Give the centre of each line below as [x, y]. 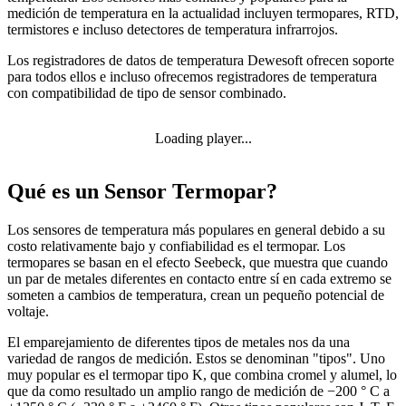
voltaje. [28, 312]
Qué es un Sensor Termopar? [142, 192]
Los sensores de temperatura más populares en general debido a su [196, 230]
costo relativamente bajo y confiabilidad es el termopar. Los [176, 246]
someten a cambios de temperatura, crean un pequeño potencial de [196, 295]
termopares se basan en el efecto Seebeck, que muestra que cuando [198, 263]
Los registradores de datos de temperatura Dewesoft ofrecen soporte [201, 61]
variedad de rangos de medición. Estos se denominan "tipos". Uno [196, 359]
